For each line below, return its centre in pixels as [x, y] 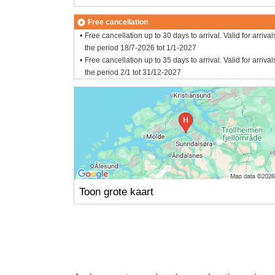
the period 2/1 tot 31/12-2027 [133, 73]
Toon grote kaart [116, 192]
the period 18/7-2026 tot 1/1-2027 [141, 48]
